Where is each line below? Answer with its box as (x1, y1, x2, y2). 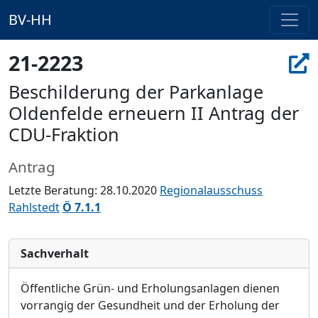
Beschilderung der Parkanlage (9, 79, 263, 104)
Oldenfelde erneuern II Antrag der (9, 101, 299, 125)
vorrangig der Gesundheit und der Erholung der (21, 297, 280, 313)
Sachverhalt (21, 246, 89, 261)
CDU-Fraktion (9, 122, 119, 146)
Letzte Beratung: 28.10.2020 (9, 182, 160, 198)
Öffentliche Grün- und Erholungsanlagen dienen (21, 280, 280, 296)
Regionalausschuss (160, 182, 263, 198)
